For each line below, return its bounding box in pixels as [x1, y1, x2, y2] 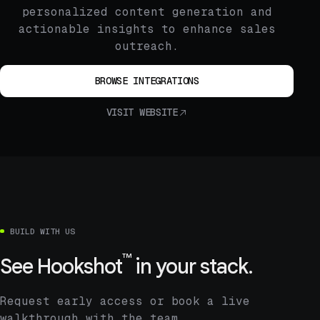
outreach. [114, 39, 179, 54]
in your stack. [130, 253, 253, 279]
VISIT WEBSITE [106, 106, 178, 119]
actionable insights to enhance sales [18, 21, 276, 37]
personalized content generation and [21, 4, 272, 20]
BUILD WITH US [10, 225, 76, 236]
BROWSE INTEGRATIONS [94, 74, 199, 87]
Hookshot [36, 253, 122, 279]
